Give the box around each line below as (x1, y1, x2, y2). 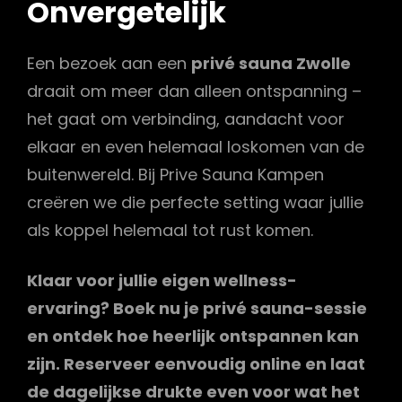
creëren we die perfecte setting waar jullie (27, 190, 363, 214)
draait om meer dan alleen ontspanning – (27, 79, 362, 102)
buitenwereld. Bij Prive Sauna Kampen (27, 162, 324, 186)
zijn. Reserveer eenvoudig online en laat (27, 352, 365, 375)
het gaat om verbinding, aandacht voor (27, 107, 345, 130)
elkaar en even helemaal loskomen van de (27, 135, 364, 158)
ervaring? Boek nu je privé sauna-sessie (27, 296, 367, 319)
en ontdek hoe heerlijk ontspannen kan (27, 324, 359, 347)
